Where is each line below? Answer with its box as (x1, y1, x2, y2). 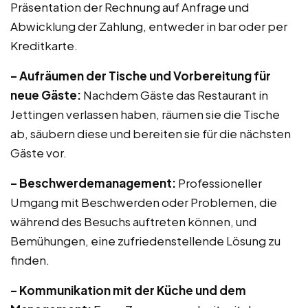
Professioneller (176, 175, 262, 190)
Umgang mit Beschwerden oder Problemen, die (10, 195, 277, 210)
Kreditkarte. (10, 38, 78, 53)
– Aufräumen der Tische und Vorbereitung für (10, 68, 271, 83)
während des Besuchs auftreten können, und (10, 214, 256, 229)
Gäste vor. (10, 145, 67, 160)
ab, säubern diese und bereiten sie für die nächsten (10, 126, 291, 141)
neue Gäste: (10, 87, 81, 102)
